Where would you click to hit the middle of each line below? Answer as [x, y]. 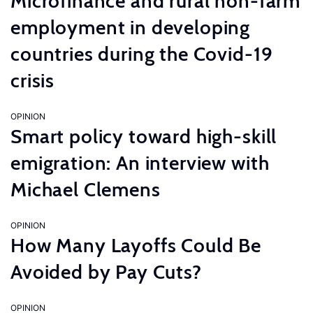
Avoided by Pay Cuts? [106, 272]
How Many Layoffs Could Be [136, 245]
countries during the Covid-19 [142, 54]
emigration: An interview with [140, 163]
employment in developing [131, 27]
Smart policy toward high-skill [144, 136]
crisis [33, 80]
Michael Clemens [86, 189]
